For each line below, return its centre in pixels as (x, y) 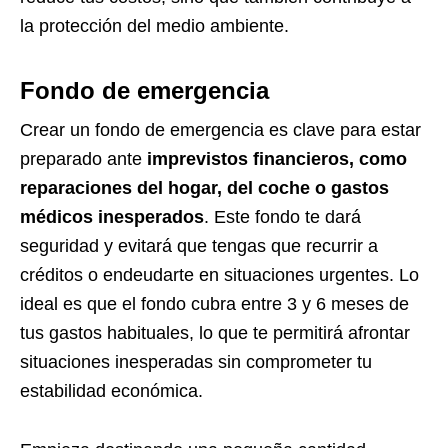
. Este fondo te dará (282, 217)
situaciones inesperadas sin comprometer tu (196, 362)
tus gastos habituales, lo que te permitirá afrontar (215, 333)
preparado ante (81, 159)
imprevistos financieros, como (274, 159)
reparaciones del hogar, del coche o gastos (204, 188)
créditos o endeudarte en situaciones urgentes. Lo (219, 275)
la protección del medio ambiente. (157, 26)
